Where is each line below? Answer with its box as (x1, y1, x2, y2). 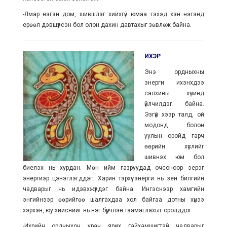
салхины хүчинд (144, 90, 205, 97)
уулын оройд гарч (144, 132, 205, 139)
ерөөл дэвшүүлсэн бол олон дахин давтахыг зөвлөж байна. (22, 21, 192, 28)
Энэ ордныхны (144, 68, 205, 75)
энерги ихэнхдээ (144, 79, 205, 86)
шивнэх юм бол (144, 154, 205, 161)
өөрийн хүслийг (144, 143, 205, 150)
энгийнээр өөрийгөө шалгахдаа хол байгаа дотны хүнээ (22, 196, 205, 203)
